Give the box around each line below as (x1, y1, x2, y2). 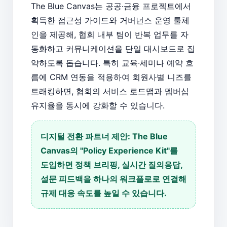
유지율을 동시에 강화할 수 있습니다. (31, 100, 165, 110)
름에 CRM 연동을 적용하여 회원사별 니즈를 (31, 71, 192, 82)
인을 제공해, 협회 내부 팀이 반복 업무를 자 (31, 29, 188, 40)
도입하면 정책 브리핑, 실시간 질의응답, (41, 159, 183, 170)
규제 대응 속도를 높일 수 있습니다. (41, 187, 167, 198)
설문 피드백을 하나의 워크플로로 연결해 (41, 173, 186, 184)
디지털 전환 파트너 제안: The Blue (41, 131, 168, 141)
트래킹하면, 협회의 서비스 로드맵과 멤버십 (31, 86, 189, 96)
